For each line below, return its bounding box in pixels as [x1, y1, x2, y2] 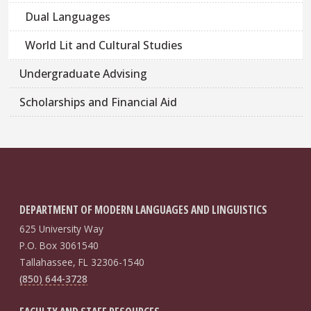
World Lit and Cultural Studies [25, 37, 183, 53]
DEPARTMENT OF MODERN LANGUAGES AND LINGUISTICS [19, 202, 267, 218]
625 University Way [19, 222, 103, 236]
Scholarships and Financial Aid [19, 94, 177, 110]
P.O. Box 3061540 [19, 239, 99, 253]
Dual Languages [25, 9, 110, 25]
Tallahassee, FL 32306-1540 [19, 255, 144, 269]
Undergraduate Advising [19, 66, 147, 82]
